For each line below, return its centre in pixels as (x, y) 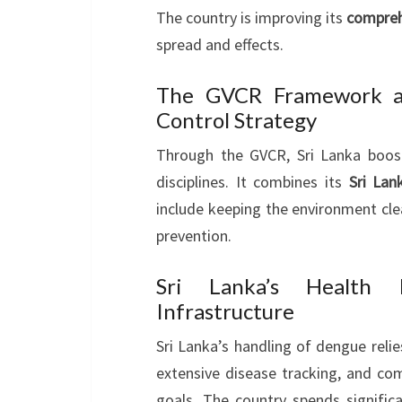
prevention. (194, 236)
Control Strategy (236, 120)
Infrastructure (225, 311)
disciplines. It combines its (253, 182)
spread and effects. (220, 44)
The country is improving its (252, 17)
